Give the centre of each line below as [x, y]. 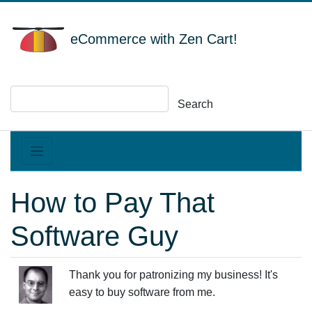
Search [195, 104]
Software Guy [94, 236]
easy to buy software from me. [142, 292]
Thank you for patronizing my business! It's [173, 275]
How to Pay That [112, 203]
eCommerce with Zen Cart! [152, 39]
